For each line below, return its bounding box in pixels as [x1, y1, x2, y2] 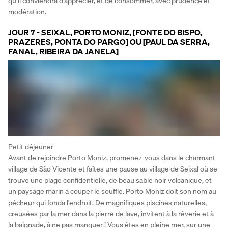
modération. [8, 6, 46, 18]
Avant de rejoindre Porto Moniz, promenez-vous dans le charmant [8, 152, 215, 164]
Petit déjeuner [8, 141, 53, 153]
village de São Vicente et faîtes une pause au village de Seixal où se [8, 163, 217, 175]
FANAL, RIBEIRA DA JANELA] [8, 45, 119, 59]
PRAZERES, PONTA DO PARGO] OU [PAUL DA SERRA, [8, 35, 210, 49]
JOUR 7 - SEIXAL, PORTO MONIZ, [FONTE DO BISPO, [8, 25, 202, 39]
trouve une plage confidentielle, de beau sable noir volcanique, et [8, 175, 212, 186]
